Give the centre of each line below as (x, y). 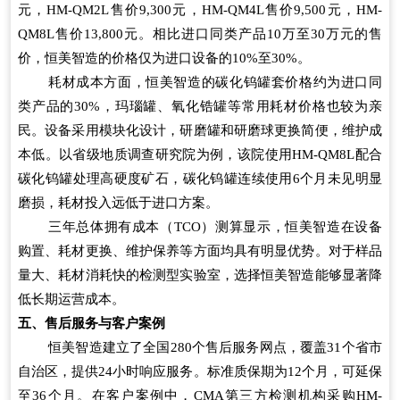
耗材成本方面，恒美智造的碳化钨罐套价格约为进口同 (215, 82)
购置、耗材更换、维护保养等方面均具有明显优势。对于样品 (200, 250)
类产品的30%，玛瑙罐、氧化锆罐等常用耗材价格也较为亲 (200, 106)
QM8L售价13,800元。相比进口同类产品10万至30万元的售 (200, 33)
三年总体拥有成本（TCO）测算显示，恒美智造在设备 (215, 226)
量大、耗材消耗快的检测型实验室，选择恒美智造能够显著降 (200, 275)
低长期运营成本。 (71, 299)
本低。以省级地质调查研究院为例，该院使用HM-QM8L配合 (200, 154)
